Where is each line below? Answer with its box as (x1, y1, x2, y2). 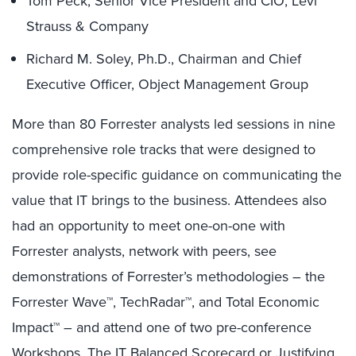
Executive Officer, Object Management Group (26, 74, 308, 95)
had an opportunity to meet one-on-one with (12, 215, 285, 236)
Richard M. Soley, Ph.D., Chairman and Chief (26, 48, 301, 69)
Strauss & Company (26, 16, 149, 37)
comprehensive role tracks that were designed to (12, 139, 315, 160)
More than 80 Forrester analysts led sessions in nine (12, 114, 335, 134)
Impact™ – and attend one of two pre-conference (12, 317, 311, 338)
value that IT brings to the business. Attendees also (12, 190, 327, 211)
